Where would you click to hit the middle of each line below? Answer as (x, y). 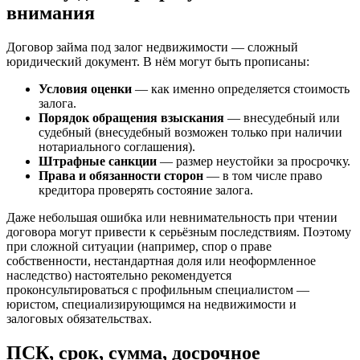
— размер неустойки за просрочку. (254, 161)
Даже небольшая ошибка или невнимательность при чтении (172, 217)
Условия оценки (85, 88)
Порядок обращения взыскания (131, 117)
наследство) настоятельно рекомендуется (119, 275)
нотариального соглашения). (117, 146)
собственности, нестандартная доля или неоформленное (161, 260)
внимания (51, 12)
